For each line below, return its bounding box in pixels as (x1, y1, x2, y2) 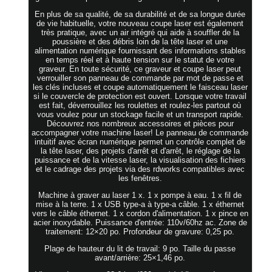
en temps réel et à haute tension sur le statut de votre (46, 55, 235, 64)
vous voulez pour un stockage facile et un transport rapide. (36, 109, 243, 119)
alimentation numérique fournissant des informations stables (34, 46, 246, 55)
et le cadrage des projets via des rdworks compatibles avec (35, 164, 245, 174)
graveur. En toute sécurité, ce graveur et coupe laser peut (39, 64, 242, 73)
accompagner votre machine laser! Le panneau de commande (32, 127, 249, 137)
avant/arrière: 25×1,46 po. (95, 253, 186, 262)
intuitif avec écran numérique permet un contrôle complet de (35, 137, 246, 146)
